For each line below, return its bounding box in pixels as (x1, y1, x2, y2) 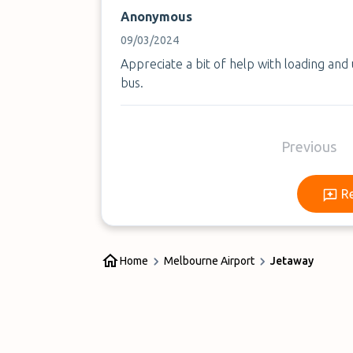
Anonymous (121, 9, 192, 24)
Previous (281, 139, 337, 154)
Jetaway (270, 255, 314, 267)
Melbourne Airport (164, 255, 255, 267)
